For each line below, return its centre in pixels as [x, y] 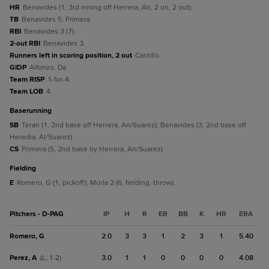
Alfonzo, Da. [49, 68]
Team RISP [27, 80]
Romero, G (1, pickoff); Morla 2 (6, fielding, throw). [96, 183]
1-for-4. [59, 80]
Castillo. [148, 56]
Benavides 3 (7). [50, 32]
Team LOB [26, 92]
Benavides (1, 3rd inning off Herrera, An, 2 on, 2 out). [108, 8]
